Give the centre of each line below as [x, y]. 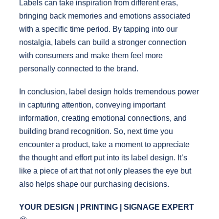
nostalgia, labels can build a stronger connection [102, 43]
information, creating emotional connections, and [103, 118]
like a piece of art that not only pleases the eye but [105, 171]
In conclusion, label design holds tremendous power [109, 92]
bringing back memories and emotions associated [105, 16]
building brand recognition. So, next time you [96, 131]
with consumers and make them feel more [91, 56]
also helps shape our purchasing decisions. [94, 184]
